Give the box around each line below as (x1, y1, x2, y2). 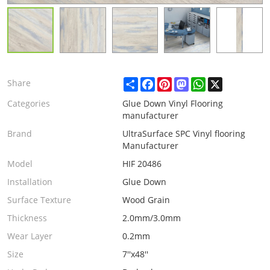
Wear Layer (7, 230, 53, 242)
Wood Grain (122, 194, 170, 206)
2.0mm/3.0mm (122, 212, 181, 224)
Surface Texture (7, 194, 72, 206)
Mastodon (188, 76, 229, 88)
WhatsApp (205, 76, 247, 88)
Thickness (7, 212, 48, 224)
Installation (7, 176, 53, 188)
